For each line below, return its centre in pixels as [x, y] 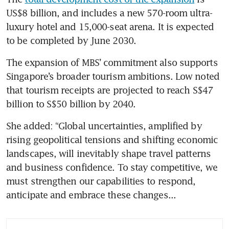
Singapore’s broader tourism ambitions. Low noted [113, 76]
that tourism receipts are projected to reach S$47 [109, 90]
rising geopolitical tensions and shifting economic [112, 139]
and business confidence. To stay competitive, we [112, 167]
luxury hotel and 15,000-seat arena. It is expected [110, 26]
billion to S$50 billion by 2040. [71, 104]
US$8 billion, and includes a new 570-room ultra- [109, 13]
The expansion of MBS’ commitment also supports [112, 62]
